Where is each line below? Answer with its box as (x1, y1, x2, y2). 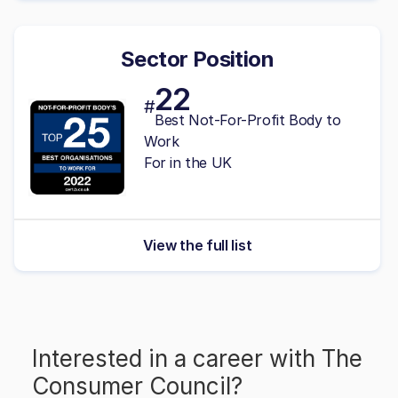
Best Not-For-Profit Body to (155, 110, 341, 129)
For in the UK (144, 153, 232, 171)
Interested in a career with (32, 344, 322, 372)
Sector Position (121, 45, 274, 72)
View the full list (142, 235, 252, 254)
